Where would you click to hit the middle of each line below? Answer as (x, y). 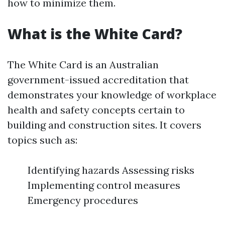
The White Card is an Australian (83, 65)
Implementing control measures (104, 185)
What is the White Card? (95, 34)
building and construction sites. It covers (104, 125)
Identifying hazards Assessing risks (111, 170)
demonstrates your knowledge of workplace (112, 95)
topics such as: (42, 140)
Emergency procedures (83, 200)
